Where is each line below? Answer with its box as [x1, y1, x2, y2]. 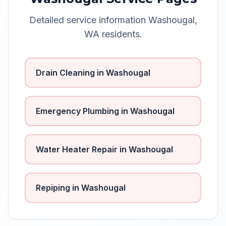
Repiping [36, 183, 70, 193]
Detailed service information [29, 15, 148, 25]
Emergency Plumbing [36, 106, 119, 116]
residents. [99, 29, 142, 39]
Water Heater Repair [36, 144, 118, 154]
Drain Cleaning [36, 68, 95, 78]
